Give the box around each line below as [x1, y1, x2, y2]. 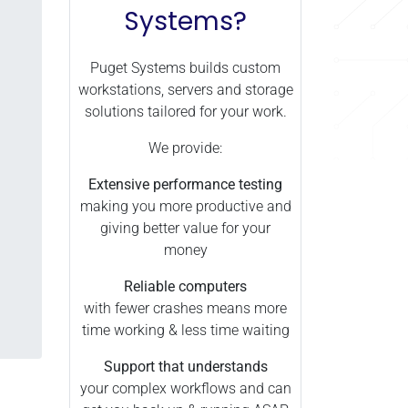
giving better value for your [100, 219, 270, 237]
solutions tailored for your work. [84, 103, 287, 120]
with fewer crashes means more [84, 300, 287, 317]
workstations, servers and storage [77, 81, 293, 98]
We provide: [148, 139, 222, 157]
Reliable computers [124, 278, 247, 295]
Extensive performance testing [88, 176, 282, 193]
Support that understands [103, 358, 268, 375]
